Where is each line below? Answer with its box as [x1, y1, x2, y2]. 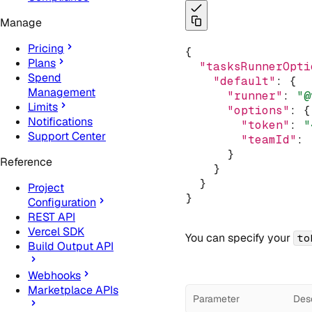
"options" [226, 102, 290, 118]
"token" [240, 117, 290, 132]
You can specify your [185, 230, 293, 245]
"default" [212, 73, 276, 88]
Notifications [28, 114, 93, 130]
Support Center [28, 129, 106, 144]
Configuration [28, 195, 96, 210]
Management [28, 85, 95, 100]
